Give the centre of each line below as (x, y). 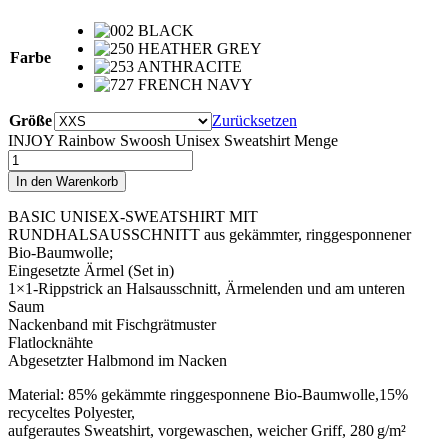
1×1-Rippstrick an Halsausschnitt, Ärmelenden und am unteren (206, 288)
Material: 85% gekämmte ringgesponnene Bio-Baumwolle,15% (208, 394)
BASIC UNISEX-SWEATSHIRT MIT (133, 216)
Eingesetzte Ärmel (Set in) (91, 270)
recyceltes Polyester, (71, 412)
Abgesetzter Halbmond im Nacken (117, 360)
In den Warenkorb (67, 181)
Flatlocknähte (50, 342)
